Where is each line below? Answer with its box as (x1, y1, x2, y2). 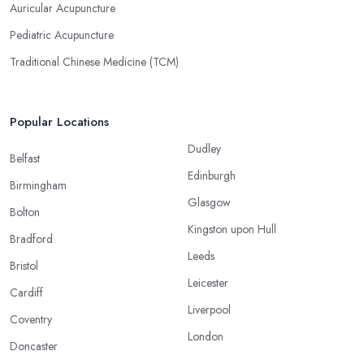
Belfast (10, 149, 40, 167)
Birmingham (10, 176, 67, 193)
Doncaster (10, 337, 58, 354)
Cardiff (10, 284, 43, 301)
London (188, 327, 223, 344)
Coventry (10, 310, 52, 327)
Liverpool (188, 301, 231, 318)
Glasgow (188, 193, 231, 210)
